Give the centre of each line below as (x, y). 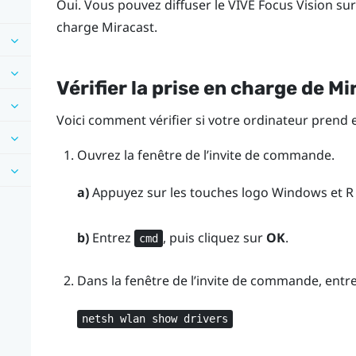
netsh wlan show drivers (155, 319)
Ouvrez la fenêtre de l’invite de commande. (205, 155)
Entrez (111, 237)
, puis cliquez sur (215, 237)
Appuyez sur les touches (165, 193)
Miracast (128, 27)
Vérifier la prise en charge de (192, 88)
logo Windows (284, 193)
